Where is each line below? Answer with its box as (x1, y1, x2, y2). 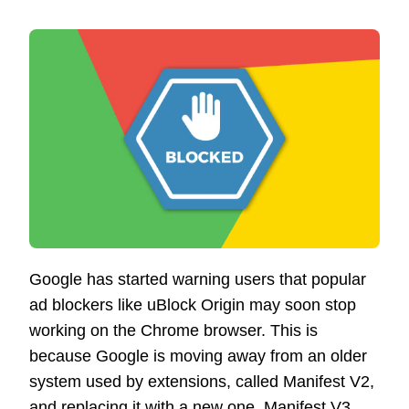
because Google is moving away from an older (29, 346, 367, 365)
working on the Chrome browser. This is (29, 320, 318, 340)
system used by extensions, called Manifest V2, (29, 372, 374, 391)
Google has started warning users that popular (29, 269, 366, 288)
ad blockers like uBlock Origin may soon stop (29, 295, 356, 314)
